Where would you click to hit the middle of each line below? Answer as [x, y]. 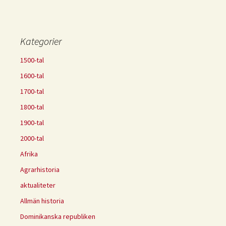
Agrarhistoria [40, 170]
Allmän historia [42, 201]
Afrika [29, 154]
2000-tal [32, 138]
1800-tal [32, 107]
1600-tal [32, 76]
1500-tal [32, 60]
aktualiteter [38, 185]
